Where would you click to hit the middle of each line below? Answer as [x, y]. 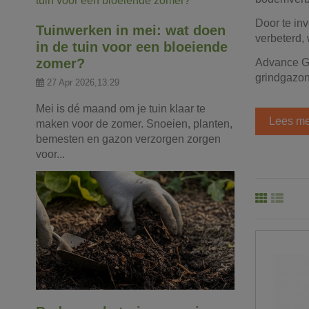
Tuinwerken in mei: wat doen [131, 30]
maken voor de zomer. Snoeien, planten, [134, 123]
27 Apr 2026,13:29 [83, 82]
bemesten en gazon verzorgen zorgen [128, 139]
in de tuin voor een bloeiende [132, 47]
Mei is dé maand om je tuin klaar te [121, 108]
